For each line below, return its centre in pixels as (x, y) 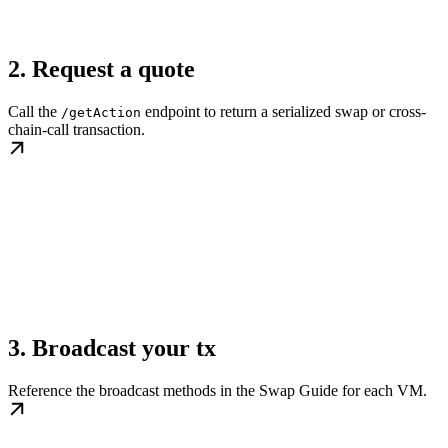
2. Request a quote (101, 68)
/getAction (101, 112)
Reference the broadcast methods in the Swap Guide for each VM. (217, 390)
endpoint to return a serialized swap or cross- (283, 111)
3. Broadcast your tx (112, 347)
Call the (34, 111)
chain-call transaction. (76, 129)
